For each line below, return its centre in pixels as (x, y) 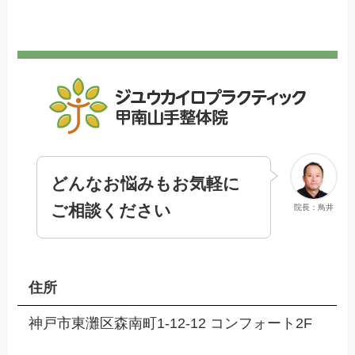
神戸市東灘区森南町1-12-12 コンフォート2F (170, 323)
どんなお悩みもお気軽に (146, 184)
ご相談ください (111, 211)
